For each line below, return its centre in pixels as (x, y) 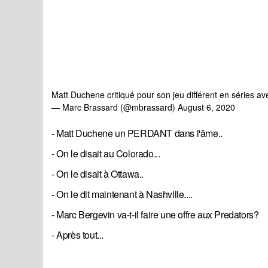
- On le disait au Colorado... (106, 154)
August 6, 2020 (206, 107)
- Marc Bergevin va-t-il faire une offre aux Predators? (155, 215)
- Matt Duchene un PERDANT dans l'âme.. (137, 133)
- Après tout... (77, 235)
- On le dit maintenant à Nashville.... (122, 194)
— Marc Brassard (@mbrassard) (115, 107)
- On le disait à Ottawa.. (98, 174)
